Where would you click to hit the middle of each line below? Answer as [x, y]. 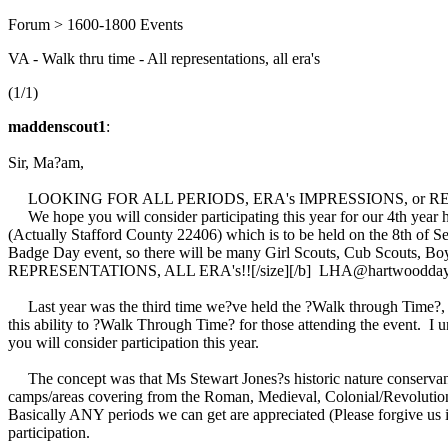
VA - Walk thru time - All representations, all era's [164, 58]
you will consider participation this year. [133, 342]
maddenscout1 [57, 126]
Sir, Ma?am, [46, 162]
